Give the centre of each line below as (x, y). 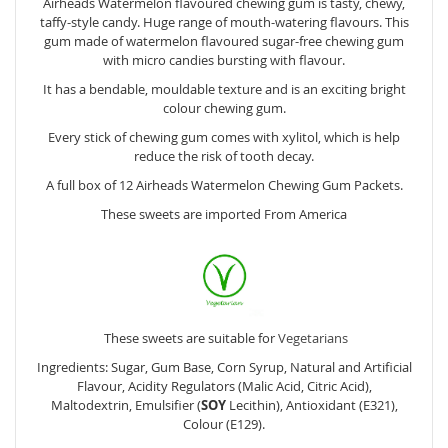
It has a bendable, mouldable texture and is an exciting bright (224, 88)
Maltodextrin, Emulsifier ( (125, 404)
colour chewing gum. (224, 107)
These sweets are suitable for (189, 337)
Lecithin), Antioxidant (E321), (311, 404)
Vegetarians (312, 337)
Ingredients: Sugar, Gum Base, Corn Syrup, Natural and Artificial (224, 366)
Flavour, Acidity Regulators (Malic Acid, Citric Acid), (224, 385)
